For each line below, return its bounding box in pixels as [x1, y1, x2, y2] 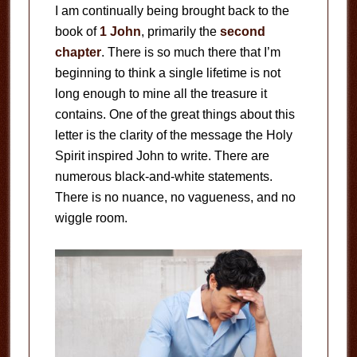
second [219, 25, 265, 38]
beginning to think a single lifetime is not [54, 66, 280, 80]
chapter [54, 45, 101, 59]
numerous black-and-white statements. [54, 170, 273, 183]
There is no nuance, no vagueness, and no [54, 190, 296, 204]
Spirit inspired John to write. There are [54, 149, 269, 163]
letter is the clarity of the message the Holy [54, 128, 292, 142]
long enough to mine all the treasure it [54, 87, 267, 100]
